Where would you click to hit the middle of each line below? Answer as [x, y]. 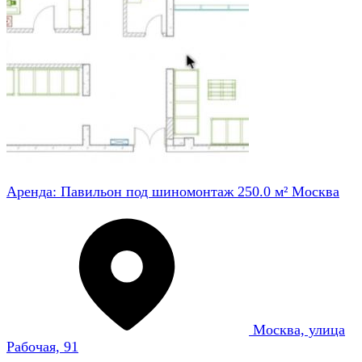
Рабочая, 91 [42, 346]
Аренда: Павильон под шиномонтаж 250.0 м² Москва [173, 191]
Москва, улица [299, 329]
